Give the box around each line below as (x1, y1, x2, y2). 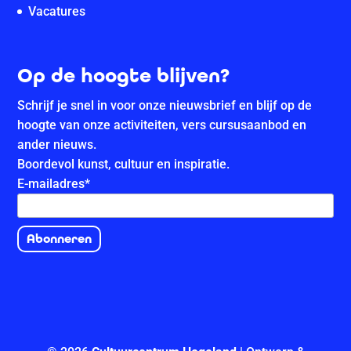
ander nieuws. (17, 137, 97, 153)
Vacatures (28, 3, 86, 19)
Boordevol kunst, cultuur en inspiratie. (17, 157, 230, 172)
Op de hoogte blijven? (17, 63, 230, 89)
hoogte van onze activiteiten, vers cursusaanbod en (17, 118, 307, 133)
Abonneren (27, 231, 92, 247)
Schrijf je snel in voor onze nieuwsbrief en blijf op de (17, 98, 313, 114)
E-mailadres (17, 176, 85, 192)
